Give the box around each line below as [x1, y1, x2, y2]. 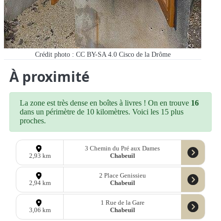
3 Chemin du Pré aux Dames [85, 145, 160, 152]
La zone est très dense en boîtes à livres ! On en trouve [20, 99, 191, 108]
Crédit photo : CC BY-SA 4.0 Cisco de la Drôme [35, 50, 171, 59]
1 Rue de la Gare [100, 199, 145, 206]
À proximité [9, 67, 90, 86]
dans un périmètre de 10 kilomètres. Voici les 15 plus [20, 108, 184, 116]
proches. [20, 116, 46, 125]
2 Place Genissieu [99, 172, 146, 179]
